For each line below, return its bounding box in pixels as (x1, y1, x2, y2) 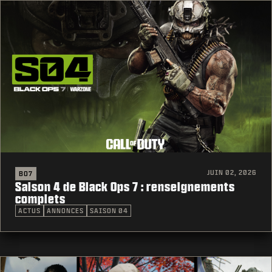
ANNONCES (47, 207, 84, 215)
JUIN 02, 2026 (207, 169, 257, 177)
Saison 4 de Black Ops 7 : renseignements (15, 180, 235, 194)
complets (15, 192, 66, 206)
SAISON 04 (90, 207, 128, 215)
